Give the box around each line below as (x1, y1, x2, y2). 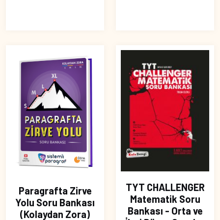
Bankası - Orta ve (127, 204, 203, 217)
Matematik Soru (130, 192, 200, 205)
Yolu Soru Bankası (15, 196, 95, 209)
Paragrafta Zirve (18, 185, 92, 197)
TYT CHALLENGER (125, 181, 205, 193)
